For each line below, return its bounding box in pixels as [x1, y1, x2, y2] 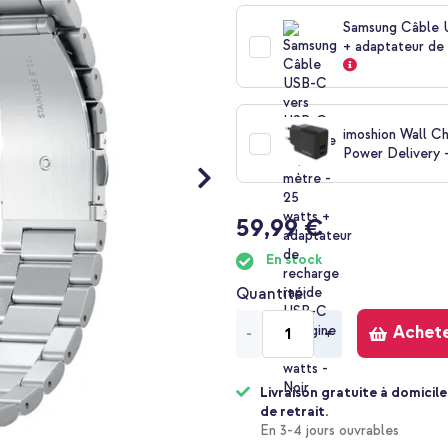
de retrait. [260, 403, 329, 421]
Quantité [236, 284, 304, 305]
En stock [266, 251, 323, 269]
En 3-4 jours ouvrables [260, 422, 400, 440]
